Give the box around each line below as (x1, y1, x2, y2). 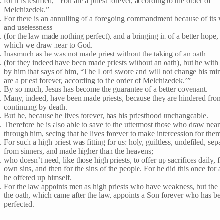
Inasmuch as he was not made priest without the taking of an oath (4, 49, 206, 58)
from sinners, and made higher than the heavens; (4, 146, 154, 155)
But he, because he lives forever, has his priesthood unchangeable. (4, 111, 209, 120)
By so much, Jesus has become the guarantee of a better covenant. (4, 84, 208, 93)
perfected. (4, 199, 35, 208)
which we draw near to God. (4, 40, 93, 49)
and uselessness (4, 23, 53, 31)
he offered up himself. (4, 173, 72, 182)
